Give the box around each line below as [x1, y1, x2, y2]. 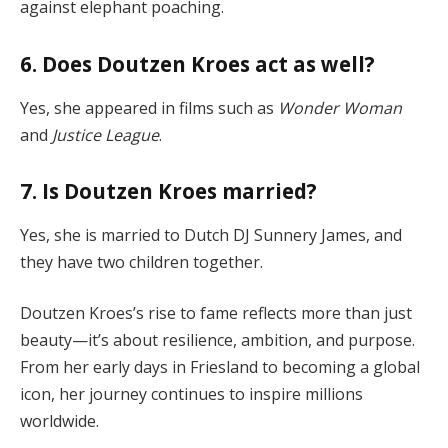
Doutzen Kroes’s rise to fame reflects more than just [20, 302, 412, 325]
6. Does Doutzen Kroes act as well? [20, 50, 375, 79]
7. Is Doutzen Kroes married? [20, 177, 317, 206]
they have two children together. [20, 250, 263, 273]
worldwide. [20, 410, 99, 433]
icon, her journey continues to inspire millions [20, 383, 363, 406]
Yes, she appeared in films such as [20, 96, 278, 119]
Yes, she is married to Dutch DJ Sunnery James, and [20, 223, 402, 246]
